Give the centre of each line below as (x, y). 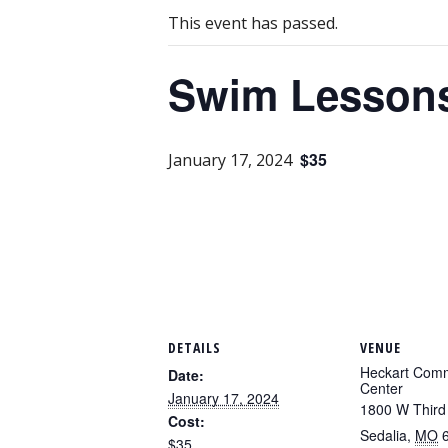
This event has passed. (253, 23)
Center (381, 388)
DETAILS (194, 348)
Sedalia (383, 435)
